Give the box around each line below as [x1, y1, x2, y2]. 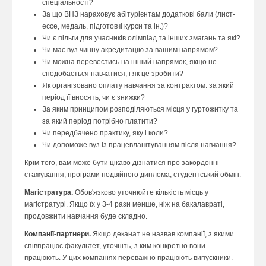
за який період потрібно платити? [42, 117, 157, 126]
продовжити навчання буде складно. [24, 212, 147, 221]
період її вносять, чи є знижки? [42, 93, 145, 102]
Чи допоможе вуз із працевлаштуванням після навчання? [42, 141, 236, 150]
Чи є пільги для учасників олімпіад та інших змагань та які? [42, 34, 240, 43]
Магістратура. [24, 188, 73, 197]
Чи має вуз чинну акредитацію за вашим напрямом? [42, 46, 218, 55]
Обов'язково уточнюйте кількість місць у [73, 188, 208, 197]
